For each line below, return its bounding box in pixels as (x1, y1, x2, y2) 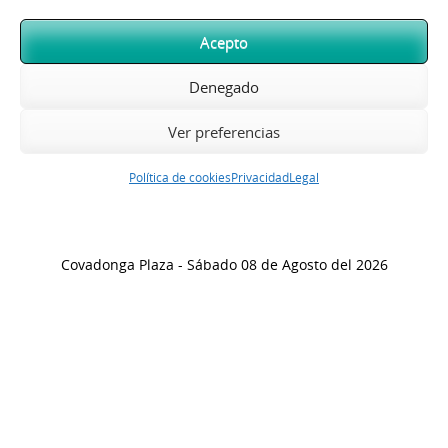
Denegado (189, 76, 259, 97)
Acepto (200, 31, 248, 52)
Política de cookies (129, 169, 231, 185)
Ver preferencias (168, 121, 280, 142)
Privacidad (231, 169, 289, 185)
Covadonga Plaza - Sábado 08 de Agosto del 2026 (60, 255, 388, 274)
